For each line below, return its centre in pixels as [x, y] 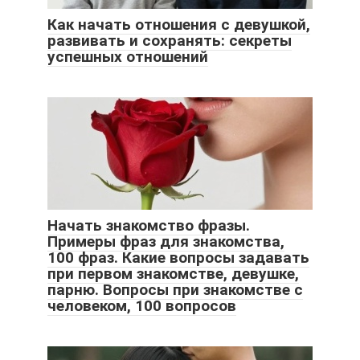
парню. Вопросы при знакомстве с [175, 289]
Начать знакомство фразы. [149, 225]
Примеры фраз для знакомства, [166, 241]
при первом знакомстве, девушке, [173, 273]
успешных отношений [128, 56]
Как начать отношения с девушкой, [179, 24]
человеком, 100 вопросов [142, 305]
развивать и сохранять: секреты [170, 40]
